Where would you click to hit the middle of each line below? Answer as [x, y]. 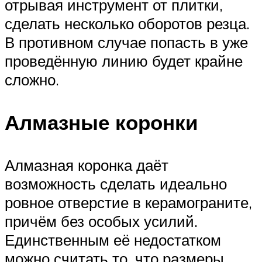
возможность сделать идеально [116, 184]
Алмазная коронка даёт [87, 165]
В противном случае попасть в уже [126, 42]
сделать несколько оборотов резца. [127, 23]
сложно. [32, 79]
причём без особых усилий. [101, 221]
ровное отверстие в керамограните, [128, 203]
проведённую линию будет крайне [124, 61]
